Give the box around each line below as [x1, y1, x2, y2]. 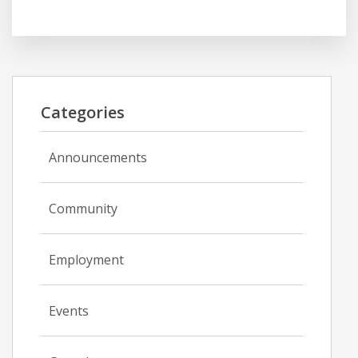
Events [49, 301, 89, 320]
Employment [49, 250, 124, 268]
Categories [41, 101, 125, 123]
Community [49, 199, 117, 217]
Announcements [49, 148, 147, 166]
